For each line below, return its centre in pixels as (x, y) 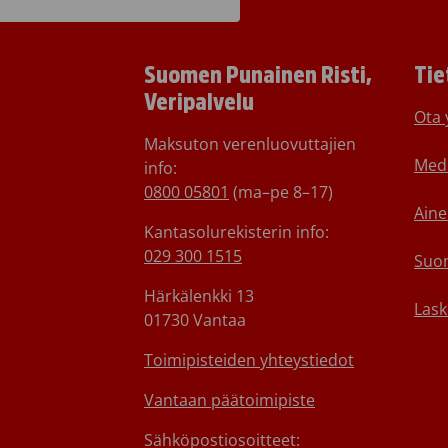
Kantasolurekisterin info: (236, 231)
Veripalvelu (199, 102)
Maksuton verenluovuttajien (250, 143)
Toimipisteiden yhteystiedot (249, 359)
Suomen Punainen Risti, (258, 75)
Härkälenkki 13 (199, 295)
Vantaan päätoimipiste (229, 399)
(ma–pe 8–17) (281, 191)
